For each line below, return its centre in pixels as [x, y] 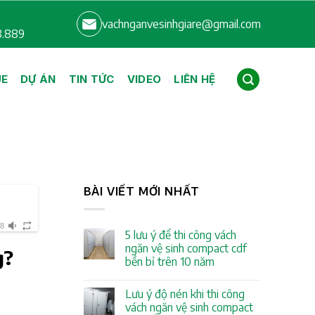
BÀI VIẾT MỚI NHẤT [142, 191]
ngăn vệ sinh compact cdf [186, 249]
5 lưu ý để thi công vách [180, 235]
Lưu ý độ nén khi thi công [185, 294]
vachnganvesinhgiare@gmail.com [181, 24]
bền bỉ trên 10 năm [169, 262]
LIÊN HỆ [195, 79]
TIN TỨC [91, 79]
